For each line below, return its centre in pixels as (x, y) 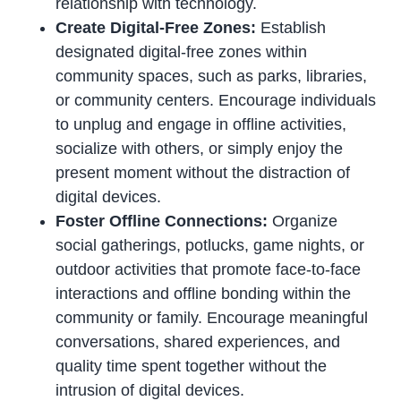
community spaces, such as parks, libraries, (212, 76)
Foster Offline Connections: (164, 221)
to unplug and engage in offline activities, (201, 124)
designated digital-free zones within (182, 51)
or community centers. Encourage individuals (216, 100)
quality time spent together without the (192, 366)
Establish (294, 27)
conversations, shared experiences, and (198, 341)
